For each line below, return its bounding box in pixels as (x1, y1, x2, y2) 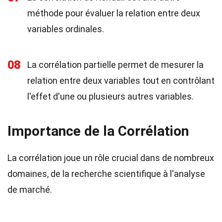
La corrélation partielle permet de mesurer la (27, 59, 204, 70)
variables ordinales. (27, 24, 104, 34)
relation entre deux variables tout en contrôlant (27, 75, 215, 86)
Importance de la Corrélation (7, 123, 189, 139)
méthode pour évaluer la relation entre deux (27, 8, 200, 18)
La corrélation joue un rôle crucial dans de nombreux (7, 153, 214, 163)
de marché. (7, 184, 52, 195)
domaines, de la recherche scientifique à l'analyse (7, 168, 205, 179)
